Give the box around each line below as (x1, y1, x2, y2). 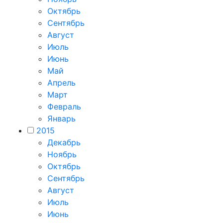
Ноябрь (47, 149, 77, 159)
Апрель (47, 78, 76, 88)
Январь (47, 113, 76, 123)
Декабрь (47, 137, 81, 147)
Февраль (47, 102, 81, 111)
